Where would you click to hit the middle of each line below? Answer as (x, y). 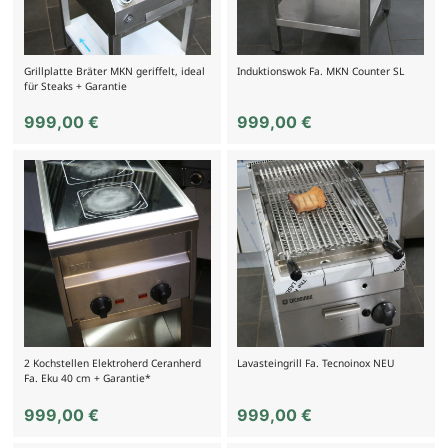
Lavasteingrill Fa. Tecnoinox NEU (316, 363)
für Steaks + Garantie (75, 85)
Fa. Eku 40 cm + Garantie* (87, 378)
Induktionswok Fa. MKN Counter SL (321, 70)
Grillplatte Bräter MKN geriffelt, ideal (114, 70)
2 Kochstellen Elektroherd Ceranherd (112, 363)
